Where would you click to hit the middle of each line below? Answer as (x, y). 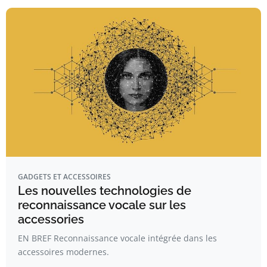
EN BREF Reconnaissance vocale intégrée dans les (117, 238)
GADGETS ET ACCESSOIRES (64, 177)
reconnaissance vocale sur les (102, 205)
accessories (51, 219)
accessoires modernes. (63, 252)
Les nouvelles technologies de (105, 191)
